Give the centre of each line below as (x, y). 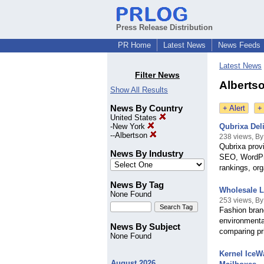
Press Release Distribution (164, 27)
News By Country (146, 108)
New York (130, 127)
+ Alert (234, 108)
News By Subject (145, 227)
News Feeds (239, 45)
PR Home (134, 45)
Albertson (132, 136)
